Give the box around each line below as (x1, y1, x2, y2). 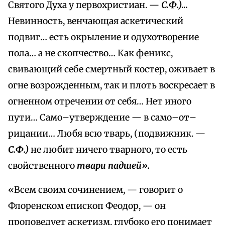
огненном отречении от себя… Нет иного (8, 96, 191, 107)
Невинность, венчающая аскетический (8, 16, 183, 27)
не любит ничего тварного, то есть (29, 144, 187, 156)
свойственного (8, 160, 77, 172)
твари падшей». (77, 160, 150, 172)
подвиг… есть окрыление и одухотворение (8, 32, 199, 43)
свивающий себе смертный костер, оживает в (8, 64, 215, 75)
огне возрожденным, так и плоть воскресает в (8, 80, 215, 91)
